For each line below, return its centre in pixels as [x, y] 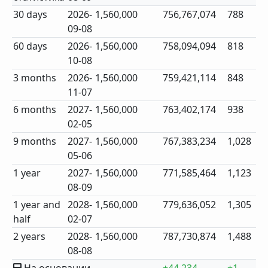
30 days [31, 14]
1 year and [37, 205]
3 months [35, 78]
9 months [35, 141]
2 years [30, 236]
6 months [35, 109]
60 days [31, 46]
